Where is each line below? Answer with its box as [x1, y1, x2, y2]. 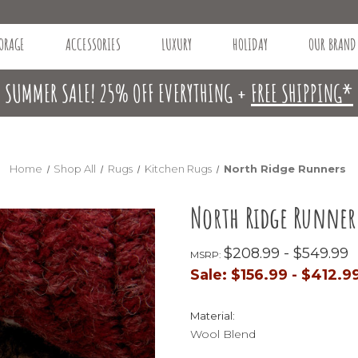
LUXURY [161, 34, 192, 54]
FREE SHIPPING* [251, 78, 353, 108]
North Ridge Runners [223, 161, 346, 175]
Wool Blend [190, 326, 256, 341]
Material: [190, 308, 235, 322]
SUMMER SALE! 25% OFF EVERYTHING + [5, 78, 251, 108]
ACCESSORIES [65, 34, 121, 54]
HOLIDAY [232, 34, 268, 54]
